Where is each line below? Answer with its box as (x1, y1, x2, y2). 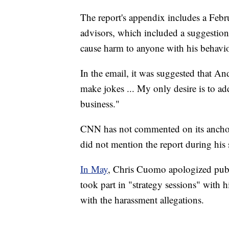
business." (80, 97, 120, 110)
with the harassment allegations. (80, 193, 204, 206)
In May (80, 162, 108, 175)
